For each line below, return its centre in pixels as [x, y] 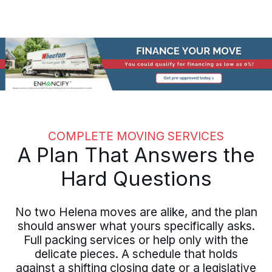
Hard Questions [136, 179]
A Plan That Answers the [136, 155]
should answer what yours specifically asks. [136, 226]
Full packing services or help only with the [136, 240]
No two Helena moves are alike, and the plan [136, 212]
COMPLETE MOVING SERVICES [136, 136]
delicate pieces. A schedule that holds [136, 254]
